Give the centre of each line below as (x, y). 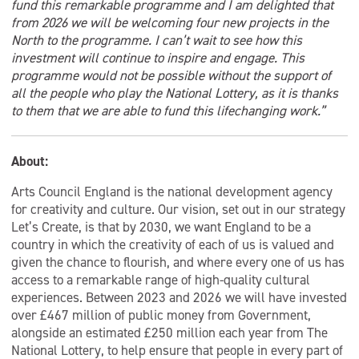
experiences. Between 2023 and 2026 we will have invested (179, 297)
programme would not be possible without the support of (171, 75)
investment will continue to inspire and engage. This (158, 58)
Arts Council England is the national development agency (172, 192)
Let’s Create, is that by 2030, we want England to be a (161, 227)
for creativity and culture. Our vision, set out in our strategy (178, 209)
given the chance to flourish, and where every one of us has (178, 262)
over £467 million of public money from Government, (161, 315)
